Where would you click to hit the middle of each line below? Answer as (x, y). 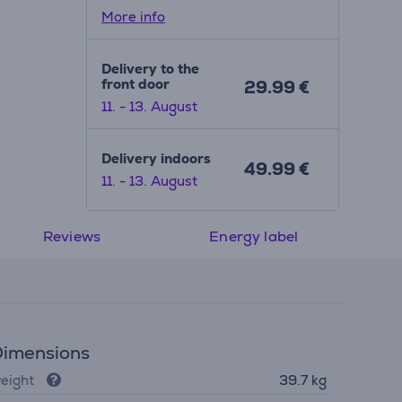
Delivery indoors (156, 158)
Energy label (254, 236)
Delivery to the (150, 68)
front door (135, 83)
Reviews (72, 236)
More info (133, 16)
